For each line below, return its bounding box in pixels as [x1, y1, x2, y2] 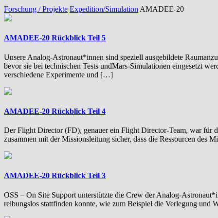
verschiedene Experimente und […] [4, 70, 113, 79]
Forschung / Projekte [4, 5, 68, 14]
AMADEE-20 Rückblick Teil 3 [4, 171, 106, 180]
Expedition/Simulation [70, 5, 138, 14]
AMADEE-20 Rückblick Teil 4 [4, 107, 106, 115]
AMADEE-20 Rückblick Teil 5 [4, 34, 106, 42]
